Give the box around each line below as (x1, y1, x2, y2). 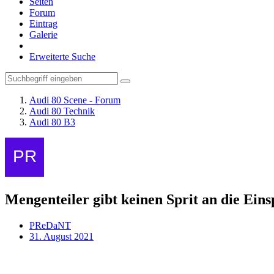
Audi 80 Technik (29, 106, 95, 116)
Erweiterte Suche (29, 51, 95, 62)
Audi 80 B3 (29, 117, 75, 127)
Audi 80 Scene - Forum (29, 95, 120, 105)
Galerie (29, 29, 57, 40)
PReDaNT (29, 220, 71, 231)
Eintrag (29, 18, 57, 29)
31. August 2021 (29, 231, 94, 242)
